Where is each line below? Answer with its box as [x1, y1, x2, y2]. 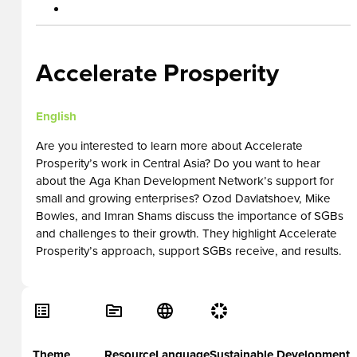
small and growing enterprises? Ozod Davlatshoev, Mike [36, 190, 331, 208]
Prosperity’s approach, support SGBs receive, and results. [36, 242, 342, 261]
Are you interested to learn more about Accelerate [36, 137, 303, 155]
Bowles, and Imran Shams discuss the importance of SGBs [36, 207, 343, 226]
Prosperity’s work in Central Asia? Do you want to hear [36, 155, 320, 173]
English [36, 107, 76, 125]
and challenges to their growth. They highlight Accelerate [36, 225, 337, 243]
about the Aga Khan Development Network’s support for [36, 172, 334, 190]
